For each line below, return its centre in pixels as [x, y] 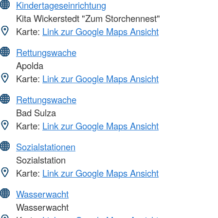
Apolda [28, 65]
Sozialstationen [46, 147]
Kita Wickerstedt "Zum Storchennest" [87, 18]
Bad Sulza [35, 113]
